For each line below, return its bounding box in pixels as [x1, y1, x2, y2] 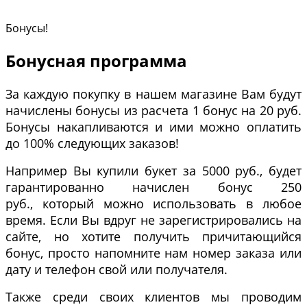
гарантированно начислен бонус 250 [5, 179, 302, 196]
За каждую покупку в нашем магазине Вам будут [5, 86, 302, 103]
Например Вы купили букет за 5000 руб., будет [5, 162, 302, 180]
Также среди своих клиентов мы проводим [5, 288, 302, 306]
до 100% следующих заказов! [5, 135, 179, 152]
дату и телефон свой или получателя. [5, 261, 228, 278]
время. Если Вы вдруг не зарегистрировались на [5, 212, 302, 229]
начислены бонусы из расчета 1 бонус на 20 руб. [5, 102, 302, 119]
